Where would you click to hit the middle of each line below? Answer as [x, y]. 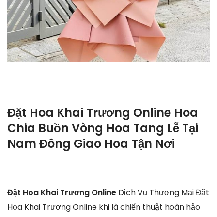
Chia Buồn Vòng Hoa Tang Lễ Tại [103, 128]
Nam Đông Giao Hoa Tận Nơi [91, 143]
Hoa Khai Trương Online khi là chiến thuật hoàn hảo [104, 207]
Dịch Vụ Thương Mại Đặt [164, 193]
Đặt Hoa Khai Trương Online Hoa [103, 112]
